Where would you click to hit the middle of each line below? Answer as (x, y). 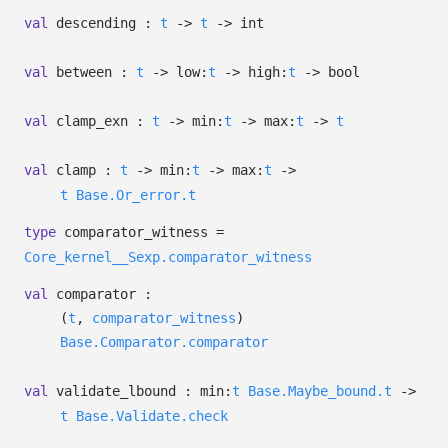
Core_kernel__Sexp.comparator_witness (168, 257)
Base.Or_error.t (136, 195)
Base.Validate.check (152, 416)
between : (92, 72)
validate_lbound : (124, 391)
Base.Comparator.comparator (164, 342)
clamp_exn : (100, 121)
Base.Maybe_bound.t (320, 391)
